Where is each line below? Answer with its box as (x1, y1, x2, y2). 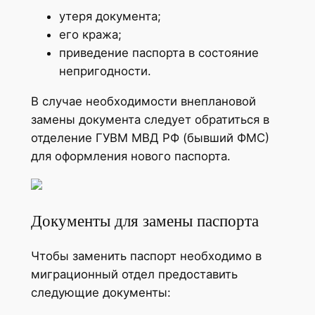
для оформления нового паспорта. (30, 148, 231, 163)
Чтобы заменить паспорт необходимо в (30, 248, 262, 263)
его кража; (58, 27, 122, 41)
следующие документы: (30, 285, 171, 300)
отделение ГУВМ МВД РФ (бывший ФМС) (30, 130, 269, 145)
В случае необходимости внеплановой (30, 94, 256, 108)
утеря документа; (58, 8, 161, 23)
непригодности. (58, 63, 151, 78)
